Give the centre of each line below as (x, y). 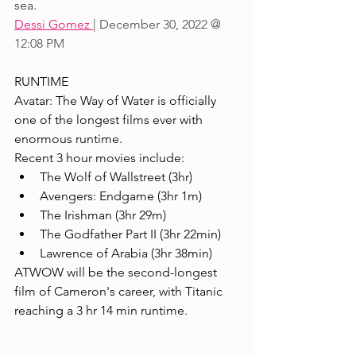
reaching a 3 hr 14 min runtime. (101, 311)
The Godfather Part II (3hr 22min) (130, 234)
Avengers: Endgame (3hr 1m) (121, 196)
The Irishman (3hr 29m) (103, 215)
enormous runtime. (70, 139)
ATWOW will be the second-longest (117, 273)
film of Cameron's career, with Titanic (120, 292)
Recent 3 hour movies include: (99, 158)
